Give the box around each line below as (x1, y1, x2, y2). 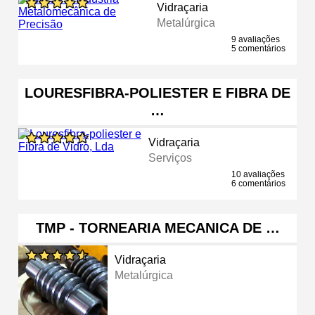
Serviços (148, 151, 193, 164)
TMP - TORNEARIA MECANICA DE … (35, 219, 280, 236)
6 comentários (231, 178, 285, 188)
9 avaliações (231, 34, 280, 44)
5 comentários (231, 43, 285, 53)
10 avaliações (231, 169, 285, 179)
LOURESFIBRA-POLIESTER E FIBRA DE (25, 84, 290, 101)
